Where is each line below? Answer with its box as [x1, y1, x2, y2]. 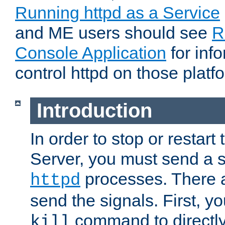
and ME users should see [15, 23, 212, 43]
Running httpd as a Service [15, 3, 220, 23]
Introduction [36, 99, 152, 122]
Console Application [15, 43, 166, 63]
